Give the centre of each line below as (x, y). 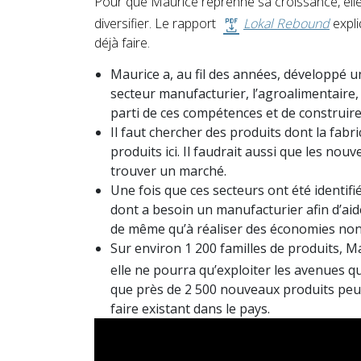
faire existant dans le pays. (190, 308)
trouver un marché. (168, 170)
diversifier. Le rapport (157, 23)
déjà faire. (122, 42)
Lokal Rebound (286, 23)
